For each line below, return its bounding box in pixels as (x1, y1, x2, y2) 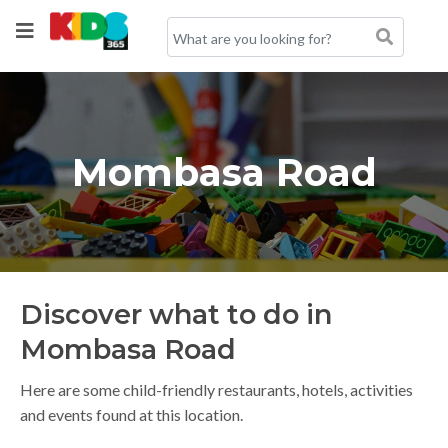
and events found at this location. (20, 405, 243, 424)
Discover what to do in (20, 298, 332, 331)
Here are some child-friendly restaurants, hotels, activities (20, 380, 413, 399)
